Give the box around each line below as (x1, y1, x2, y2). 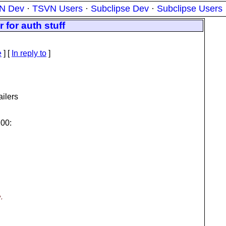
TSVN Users (32, 4, 83, 14)
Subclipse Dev (91, 4, 149, 14)
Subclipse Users (157, 4, 222, 14)
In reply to (12, 49, 46, 58)
